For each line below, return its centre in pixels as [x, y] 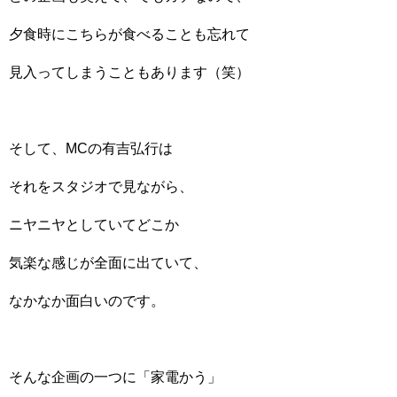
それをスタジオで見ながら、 [101, 187]
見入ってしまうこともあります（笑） [129, 72]
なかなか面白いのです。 [87, 301]
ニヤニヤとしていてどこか [94, 225]
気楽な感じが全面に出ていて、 [108, 263]
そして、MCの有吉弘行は [91, 148]
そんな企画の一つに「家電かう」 [115, 377]
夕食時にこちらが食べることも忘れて [129, 34]
